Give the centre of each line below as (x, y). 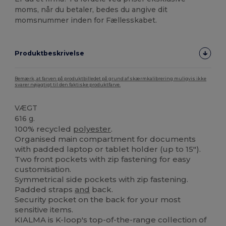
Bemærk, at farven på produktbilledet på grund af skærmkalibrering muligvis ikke (111, 78)
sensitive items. (44, 209)
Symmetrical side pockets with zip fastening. (102, 179)
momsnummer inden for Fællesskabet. (86, 20)
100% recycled (44, 129)
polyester (92, 129)
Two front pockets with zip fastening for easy (103, 159)
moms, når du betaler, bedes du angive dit (91, 9)
